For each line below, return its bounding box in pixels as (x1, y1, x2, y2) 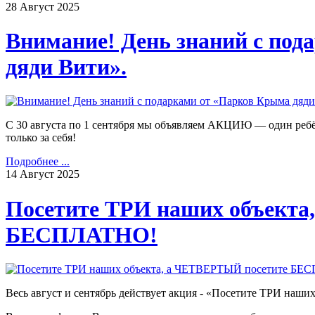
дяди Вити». (6, 54, 127, 79)
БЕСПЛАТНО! (6, 221, 157, 247)
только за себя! (6, 131, 76, 144)
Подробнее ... (6, 155, 70, 168)
